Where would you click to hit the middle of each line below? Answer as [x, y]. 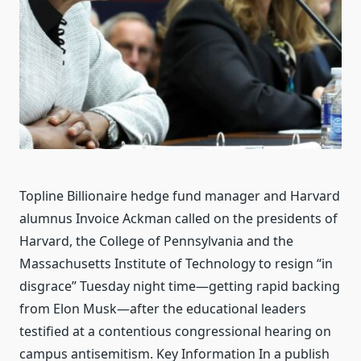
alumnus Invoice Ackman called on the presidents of [178, 219]
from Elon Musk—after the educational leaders [163, 309]
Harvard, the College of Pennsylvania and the [156, 241]
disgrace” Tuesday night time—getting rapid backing [180, 286]
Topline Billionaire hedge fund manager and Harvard [180, 196]
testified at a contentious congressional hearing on [175, 332]
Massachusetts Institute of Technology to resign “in [176, 264]
